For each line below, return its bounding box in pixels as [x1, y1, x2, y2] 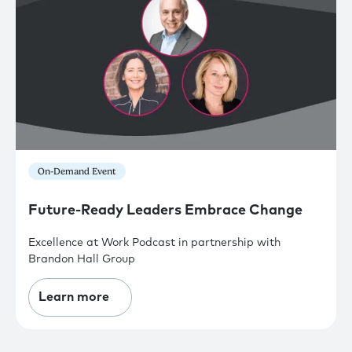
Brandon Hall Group [28, 254, 135, 266]
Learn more [38, 291, 109, 304]
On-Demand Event [38, 165, 116, 177]
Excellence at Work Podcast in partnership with [28, 237, 280, 249]
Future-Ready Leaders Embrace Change [28, 203, 302, 218]
